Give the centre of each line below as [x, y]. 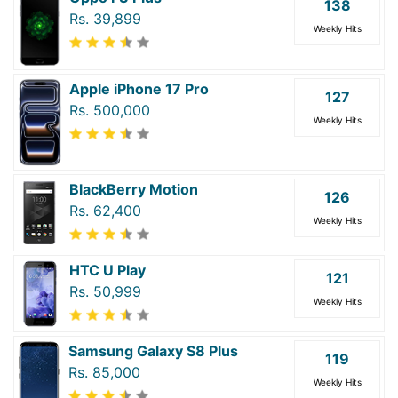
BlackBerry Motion [134, 190]
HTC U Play [107, 271]
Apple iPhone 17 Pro [139, 89]
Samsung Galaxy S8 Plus [153, 351]
